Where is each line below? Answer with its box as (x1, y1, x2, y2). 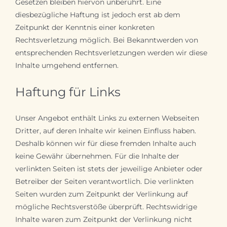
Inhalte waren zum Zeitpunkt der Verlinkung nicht (15, 214, 192, 224)
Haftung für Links (15, 84, 121, 99)
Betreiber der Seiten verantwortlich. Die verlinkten (15, 176, 194, 186)
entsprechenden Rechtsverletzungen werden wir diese (15, 48, 207, 57)
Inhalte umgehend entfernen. (15, 60, 119, 70)
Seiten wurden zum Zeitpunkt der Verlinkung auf (15, 189, 188, 199)
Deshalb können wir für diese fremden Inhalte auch (15, 138, 196, 148)
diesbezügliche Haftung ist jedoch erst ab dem (15, 10, 180, 19)
